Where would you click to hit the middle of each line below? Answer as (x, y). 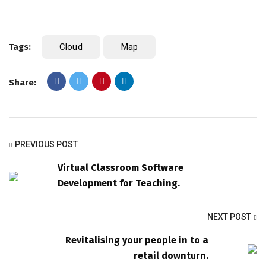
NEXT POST (229, 216)
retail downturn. (171, 255)
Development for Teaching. (119, 183)
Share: (23, 82)
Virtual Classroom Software (121, 167)
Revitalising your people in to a (137, 240)
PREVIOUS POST (46, 144)
